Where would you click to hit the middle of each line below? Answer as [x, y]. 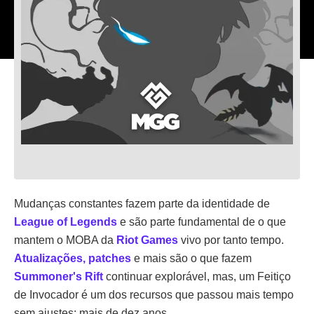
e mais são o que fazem [191, 258]
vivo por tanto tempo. [231, 240]
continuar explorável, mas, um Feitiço [197, 277]
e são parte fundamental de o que [202, 222]
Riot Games [147, 240]
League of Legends [66, 222]
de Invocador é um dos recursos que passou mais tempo [154, 295]
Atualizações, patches [73, 258]
